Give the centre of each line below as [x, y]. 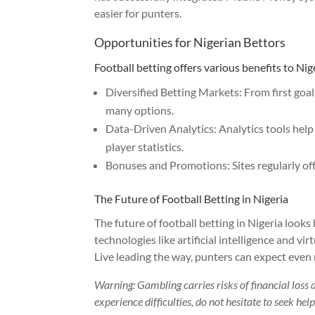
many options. [140, 110]
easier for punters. [138, 13]
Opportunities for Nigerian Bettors [190, 42]
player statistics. [145, 146]
